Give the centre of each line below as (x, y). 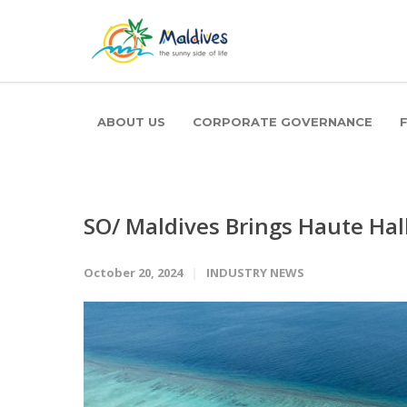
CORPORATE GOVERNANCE (283, 122)
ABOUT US (131, 122)
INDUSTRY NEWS (255, 273)
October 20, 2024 (133, 273)
